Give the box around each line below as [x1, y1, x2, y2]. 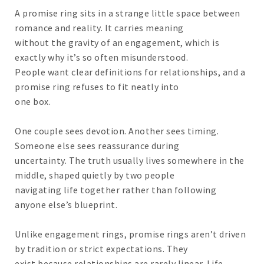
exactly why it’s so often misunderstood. [15, 51, 188, 64]
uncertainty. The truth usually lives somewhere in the [15, 154, 245, 167]
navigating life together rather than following [15, 184, 216, 196]
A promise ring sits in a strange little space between [15, 7, 240, 19]
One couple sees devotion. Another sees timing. [15, 125, 219, 137]
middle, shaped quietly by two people [15, 169, 174, 181]
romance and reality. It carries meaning [15, 22, 184, 34]
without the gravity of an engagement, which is [15, 37, 219, 49]
